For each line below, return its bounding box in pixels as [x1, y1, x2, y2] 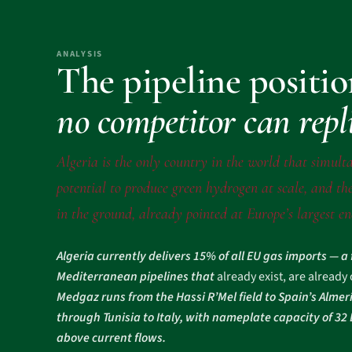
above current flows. [57, 329, 166, 346]
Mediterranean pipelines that [57, 268, 217, 285]
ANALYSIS [57, 48, 104, 60]
